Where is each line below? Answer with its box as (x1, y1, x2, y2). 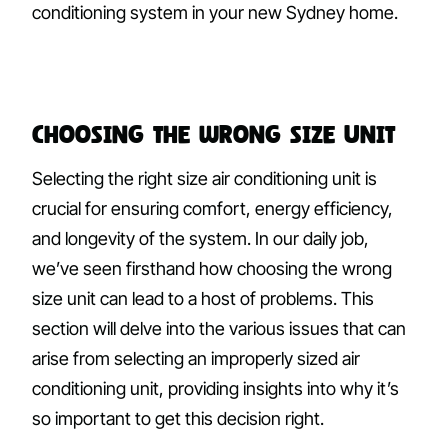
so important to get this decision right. (32, 408, 324, 430)
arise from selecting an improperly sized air (32, 348, 360, 370)
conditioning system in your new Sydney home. (32, 2, 398, 24)
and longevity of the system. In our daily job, (32, 228, 369, 250)
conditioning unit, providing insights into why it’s (32, 378, 399, 400)
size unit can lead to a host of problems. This (32, 288, 374, 310)
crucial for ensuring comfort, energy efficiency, (32, 198, 393, 220)
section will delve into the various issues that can (32, 318, 406, 340)
